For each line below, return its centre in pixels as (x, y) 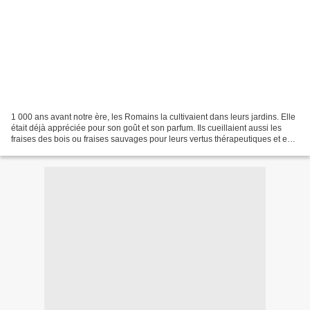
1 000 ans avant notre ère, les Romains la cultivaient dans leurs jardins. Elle (153, 117)
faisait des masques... (52, 150)
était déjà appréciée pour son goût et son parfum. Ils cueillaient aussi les (146, 128)
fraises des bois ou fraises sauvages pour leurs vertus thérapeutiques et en (152, 139)
